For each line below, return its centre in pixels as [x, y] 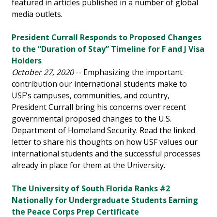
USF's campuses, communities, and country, [91, 96]
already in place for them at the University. [90, 165]
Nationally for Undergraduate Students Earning [105, 200]
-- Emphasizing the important [128, 72]
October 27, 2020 [43, 72]
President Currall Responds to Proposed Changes [107, 38]
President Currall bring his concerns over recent [99, 107]
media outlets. [37, 14]
